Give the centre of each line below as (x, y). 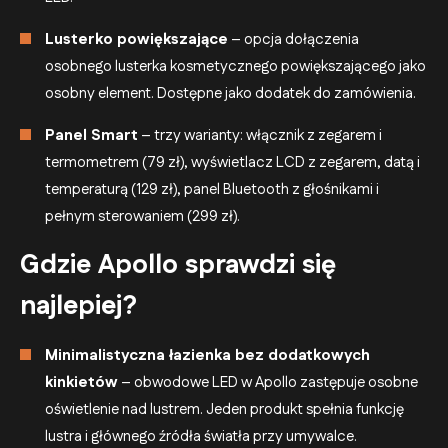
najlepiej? (78, 306)
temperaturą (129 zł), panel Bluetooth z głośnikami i (212, 189)
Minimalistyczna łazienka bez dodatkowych (207, 355)
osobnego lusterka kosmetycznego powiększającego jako (235, 66)
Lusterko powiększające (136, 39)
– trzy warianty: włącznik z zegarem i (260, 135)
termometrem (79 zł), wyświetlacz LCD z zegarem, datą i (232, 162)
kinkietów (81, 382)
